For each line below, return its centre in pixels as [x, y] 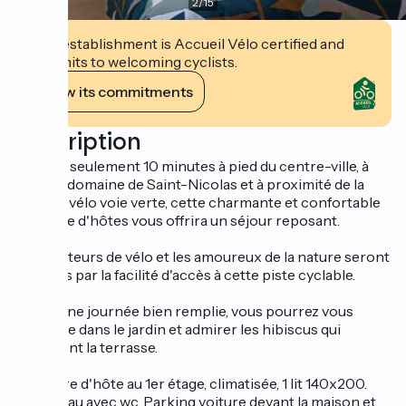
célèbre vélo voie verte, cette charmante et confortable [198, 202]
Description [78, 142]
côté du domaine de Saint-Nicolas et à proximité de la [189, 184]
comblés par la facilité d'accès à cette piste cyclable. [185, 275]
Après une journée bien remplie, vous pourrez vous [184, 311]
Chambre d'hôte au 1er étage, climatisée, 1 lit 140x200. [191, 383]
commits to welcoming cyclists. [133, 62]
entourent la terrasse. [86, 347]
